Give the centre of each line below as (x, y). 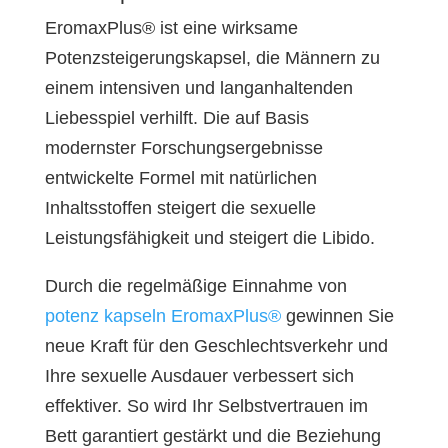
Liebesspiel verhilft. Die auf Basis (176, 118)
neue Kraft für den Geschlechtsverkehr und (216, 346)
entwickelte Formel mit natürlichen (180, 178)
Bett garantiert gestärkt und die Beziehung (212, 436)
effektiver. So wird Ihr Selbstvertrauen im (206, 406)
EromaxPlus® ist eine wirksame (171, 28)
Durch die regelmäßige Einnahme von (195, 286)
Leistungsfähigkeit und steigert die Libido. (209, 238)
